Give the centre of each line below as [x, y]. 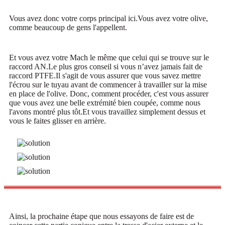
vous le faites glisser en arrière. [58, 121]
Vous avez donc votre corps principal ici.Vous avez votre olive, [108, 18]
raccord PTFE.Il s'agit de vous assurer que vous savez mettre [105, 75]
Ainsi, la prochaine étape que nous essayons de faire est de [101, 216]
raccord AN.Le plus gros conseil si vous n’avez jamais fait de [106, 66]
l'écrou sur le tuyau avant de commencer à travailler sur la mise [108, 84]
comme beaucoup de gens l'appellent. [68, 27]
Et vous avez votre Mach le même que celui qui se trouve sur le [109, 57]
